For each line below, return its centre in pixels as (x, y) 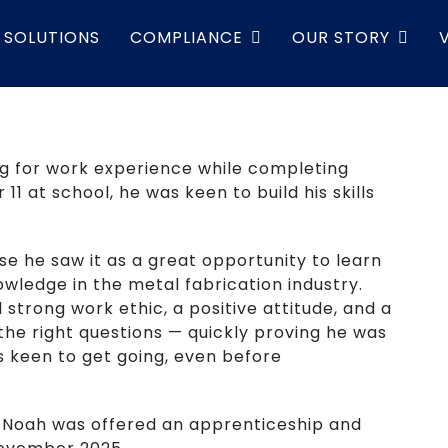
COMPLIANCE (187, 38)
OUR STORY (341, 38)
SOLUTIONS (52, 38)
